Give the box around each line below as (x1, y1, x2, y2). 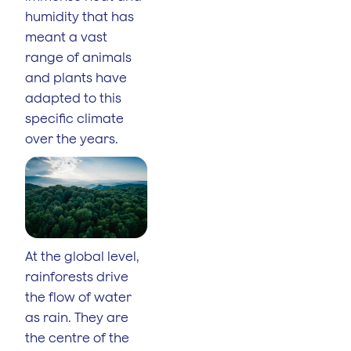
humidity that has (25, 9, 134, 24)
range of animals (25, 49, 132, 64)
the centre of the (25, 330, 129, 345)
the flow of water (25, 289, 132, 304)
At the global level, (25, 248, 139, 263)
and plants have (25, 70, 127, 85)
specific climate (25, 110, 124, 125)
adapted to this (25, 90, 121, 105)
